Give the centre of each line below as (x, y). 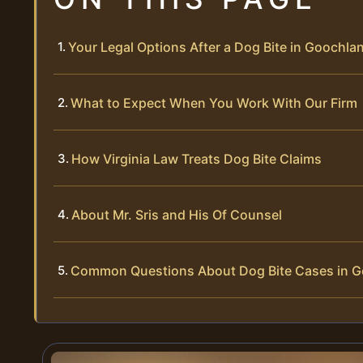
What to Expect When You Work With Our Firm (214, 103)
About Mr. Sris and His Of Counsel (177, 215)
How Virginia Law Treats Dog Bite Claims (196, 159)
